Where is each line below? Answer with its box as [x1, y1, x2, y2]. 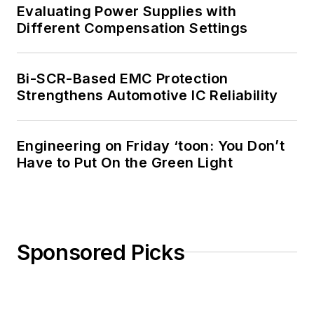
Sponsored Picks [17, 239, 185, 265]
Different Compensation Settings [17, 19, 248, 36]
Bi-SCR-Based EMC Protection [17, 69, 228, 87]
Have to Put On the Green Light [17, 153, 233, 171]
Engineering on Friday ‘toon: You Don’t [17, 137, 285, 154]
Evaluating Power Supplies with [17, 2, 236, 20]
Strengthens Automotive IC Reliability [17, 86, 278, 104]
